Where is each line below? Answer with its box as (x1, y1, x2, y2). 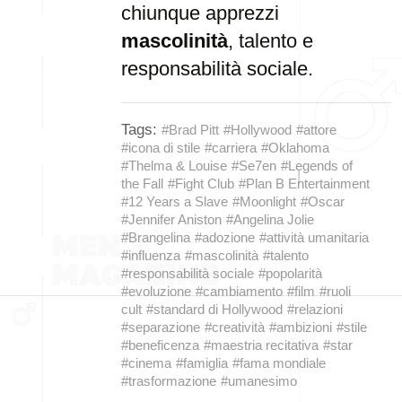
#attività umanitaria (259, 230, 369, 245)
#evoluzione (121, 284, 191, 299)
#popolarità (258, 266, 322, 281)
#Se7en (232, 158, 276, 173)
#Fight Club (168, 176, 234, 191)
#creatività (205, 319, 265, 335)
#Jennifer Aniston (121, 212, 222, 227)
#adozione (195, 230, 255, 245)
